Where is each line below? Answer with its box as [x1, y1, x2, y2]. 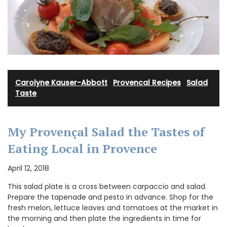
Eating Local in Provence [8, 140, 157, 157]
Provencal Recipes [113, 78, 181, 88]
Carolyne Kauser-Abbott [15, 78, 107, 88]
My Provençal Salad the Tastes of [8, 124, 205, 140]
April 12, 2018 [8, 163, 49, 174]
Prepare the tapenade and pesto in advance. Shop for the [8, 192, 213, 203]
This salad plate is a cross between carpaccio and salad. [8, 181, 207, 192]
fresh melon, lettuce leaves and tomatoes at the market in [8, 203, 218, 213]
